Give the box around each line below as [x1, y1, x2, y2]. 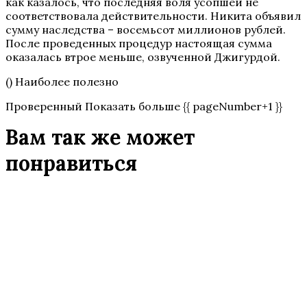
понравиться [5, 149, 137, 176]
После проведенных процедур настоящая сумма [5, 36, 272, 50]
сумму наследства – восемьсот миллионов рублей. [5, 22, 286, 36]
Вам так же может [5, 123, 195, 150]
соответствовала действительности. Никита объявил [5, 8, 301, 23]
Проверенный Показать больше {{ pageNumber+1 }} [5, 99, 282, 113]
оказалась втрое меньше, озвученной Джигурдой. [5, 49, 280, 64]
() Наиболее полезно [5, 74, 119, 88]
